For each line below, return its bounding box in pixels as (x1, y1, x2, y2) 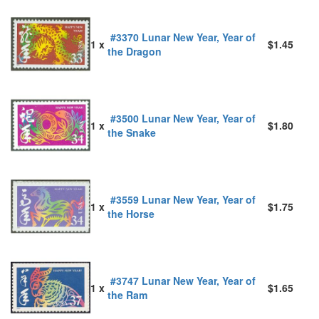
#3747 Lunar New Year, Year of (108, 273, 256, 288)
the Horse (108, 206, 155, 221)
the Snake (108, 125, 156, 140)
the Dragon (108, 43, 162, 58)
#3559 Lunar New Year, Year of (108, 192, 256, 206)
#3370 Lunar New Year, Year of (108, 29, 256, 44)
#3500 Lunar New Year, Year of (108, 110, 256, 125)
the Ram (108, 287, 147, 302)
